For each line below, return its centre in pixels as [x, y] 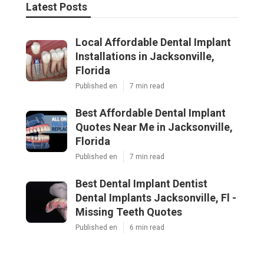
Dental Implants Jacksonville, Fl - [156, 197]
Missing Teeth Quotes [129, 212]
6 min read [147, 227]
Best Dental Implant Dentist [141, 183]
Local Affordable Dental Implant [153, 42]
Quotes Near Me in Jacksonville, [154, 127]
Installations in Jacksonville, [145, 56]
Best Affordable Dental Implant [151, 113]
